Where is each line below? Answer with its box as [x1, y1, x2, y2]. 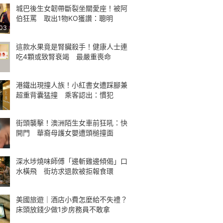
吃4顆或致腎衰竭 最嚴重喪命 [16, 52, 111, 61]
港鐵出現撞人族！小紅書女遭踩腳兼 [16, 80, 127, 89]
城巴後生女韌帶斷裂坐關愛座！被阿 [16, 4, 127, 12]
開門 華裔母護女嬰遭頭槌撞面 [16, 128, 113, 137]
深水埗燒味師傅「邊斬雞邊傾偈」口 [16, 157, 127, 165]
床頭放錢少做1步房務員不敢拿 [16, 205, 110, 214]
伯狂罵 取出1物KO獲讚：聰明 [16, 14, 113, 22]
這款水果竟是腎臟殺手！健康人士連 [16, 42, 127, 51]
